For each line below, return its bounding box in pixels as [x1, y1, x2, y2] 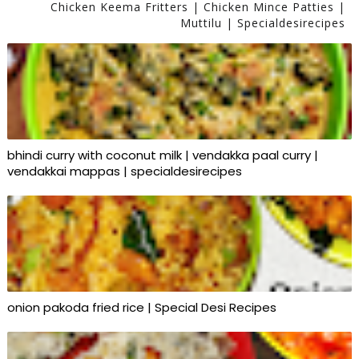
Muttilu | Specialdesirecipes [180, 14, 346, 30]
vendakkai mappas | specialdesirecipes [6, 162, 242, 179]
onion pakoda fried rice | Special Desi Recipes [6, 298, 276, 316]
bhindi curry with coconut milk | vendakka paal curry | [6, 146, 318, 163]
